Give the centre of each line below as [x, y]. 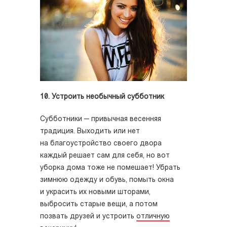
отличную [153, 217]
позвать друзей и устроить [88, 217]
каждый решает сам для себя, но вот [105, 156]
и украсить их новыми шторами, [95, 193]
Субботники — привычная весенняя [101, 120]
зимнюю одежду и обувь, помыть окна [107, 180]
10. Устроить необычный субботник [102, 97]
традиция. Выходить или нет [90, 132]
